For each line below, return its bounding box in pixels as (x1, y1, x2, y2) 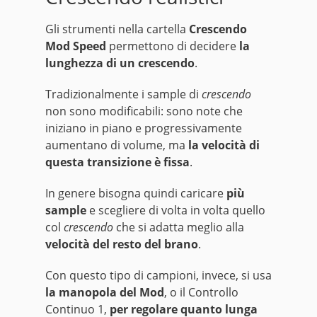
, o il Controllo (164, 284, 238, 301)
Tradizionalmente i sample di (45, 86, 202, 103)
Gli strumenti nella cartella (45, 21, 189, 38)
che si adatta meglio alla (113, 219, 244, 236)
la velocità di (188, 137, 260, 154)
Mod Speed (45, 38, 106, 54)
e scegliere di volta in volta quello (86, 202, 265, 219)
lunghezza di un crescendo (45, 55, 195, 71)
